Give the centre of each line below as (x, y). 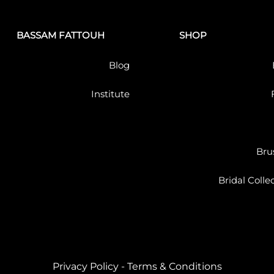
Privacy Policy (85, 266)
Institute (110, 94)
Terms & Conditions (174, 266)
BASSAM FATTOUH (60, 35)
